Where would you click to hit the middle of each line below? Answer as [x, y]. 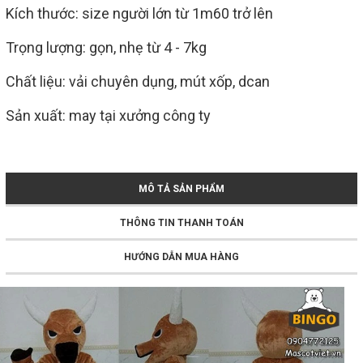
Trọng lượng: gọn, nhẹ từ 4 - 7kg [106, 48]
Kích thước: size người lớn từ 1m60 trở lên [139, 14]
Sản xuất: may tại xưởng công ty [108, 116]
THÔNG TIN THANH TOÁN [181, 223]
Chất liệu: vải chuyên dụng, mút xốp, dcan [138, 82]
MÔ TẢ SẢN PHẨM [181, 189]
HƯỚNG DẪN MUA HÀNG [181, 257]
